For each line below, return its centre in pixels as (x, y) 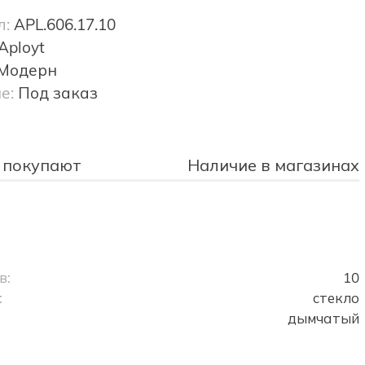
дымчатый (323, 319)
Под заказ (57, 93)
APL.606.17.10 (64, 25)
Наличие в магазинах (273, 165)
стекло (336, 298)
